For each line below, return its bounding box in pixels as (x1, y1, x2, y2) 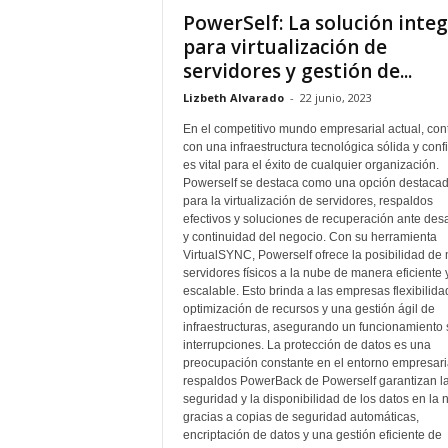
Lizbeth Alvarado (182, 90, 284, 105)
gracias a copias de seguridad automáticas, (182, 410, 419, 424)
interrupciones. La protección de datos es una (182, 338, 431, 352)
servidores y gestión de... (182, 58, 412, 84)
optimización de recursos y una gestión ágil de (182, 302, 435, 316)
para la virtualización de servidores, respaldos (182, 194, 433, 208)
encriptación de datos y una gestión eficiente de (182, 428, 442, 442)
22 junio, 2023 (299, 90, 372, 105)
